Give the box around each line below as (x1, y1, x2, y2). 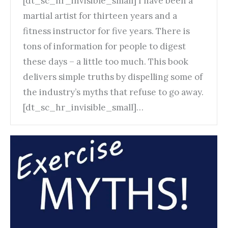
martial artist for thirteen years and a (23, 10, 177, 22)
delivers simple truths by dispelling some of (23, 71, 203, 83)
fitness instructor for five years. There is (23, 25, 190, 37)
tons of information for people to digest (23, 41, 186, 52)
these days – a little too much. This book (23, 56, 188, 68)
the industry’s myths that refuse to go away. (23, 87, 204, 98)
